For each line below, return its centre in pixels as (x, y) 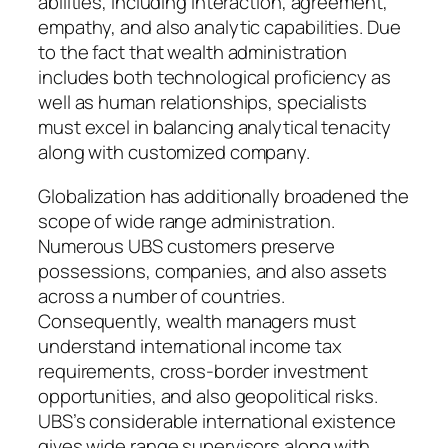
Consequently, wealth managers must (197, 320)
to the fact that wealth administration (193, 52)
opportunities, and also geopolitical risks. (208, 395)
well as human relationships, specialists (202, 102)
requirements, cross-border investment (203, 370)
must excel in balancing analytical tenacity (214, 127)
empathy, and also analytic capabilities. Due (219, 27)
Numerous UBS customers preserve (186, 245)
